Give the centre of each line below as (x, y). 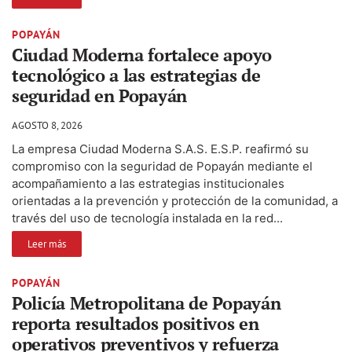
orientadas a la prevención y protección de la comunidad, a (175, 200)
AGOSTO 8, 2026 (47, 125)
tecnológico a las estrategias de (136, 75)
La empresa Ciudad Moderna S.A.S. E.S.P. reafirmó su (160, 148)
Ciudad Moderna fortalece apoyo (142, 54)
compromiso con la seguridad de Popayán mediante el (162, 166)
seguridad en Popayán (99, 95)
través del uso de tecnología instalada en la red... (147, 218)
